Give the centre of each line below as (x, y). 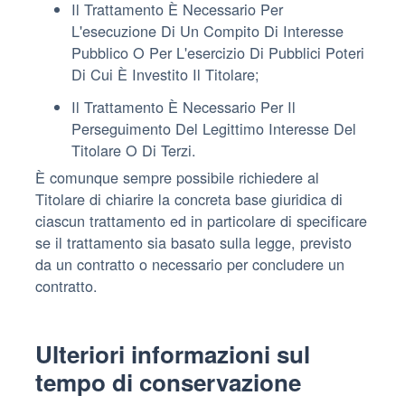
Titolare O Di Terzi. (134, 150)
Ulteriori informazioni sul (173, 353)
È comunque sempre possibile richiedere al (177, 177)
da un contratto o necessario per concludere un (190, 264)
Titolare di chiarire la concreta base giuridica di (189, 198)
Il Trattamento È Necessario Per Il (184, 106)
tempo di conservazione (168, 381)
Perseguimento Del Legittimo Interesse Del (214, 128)
